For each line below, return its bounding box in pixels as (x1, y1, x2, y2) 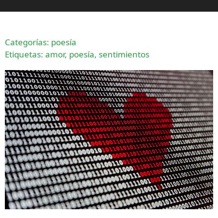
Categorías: (5, 36, 51, 48)
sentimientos (99, 49, 149, 60)
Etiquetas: (5, 49, 45, 60)
